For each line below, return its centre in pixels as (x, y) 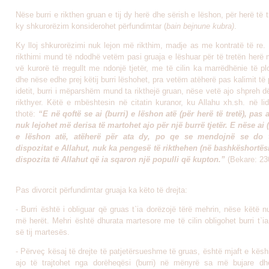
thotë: (27, 114)
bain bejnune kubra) (200, 26)
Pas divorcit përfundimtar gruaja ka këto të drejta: (101, 190)
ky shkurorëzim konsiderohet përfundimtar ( (91, 26)
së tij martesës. (43, 232)
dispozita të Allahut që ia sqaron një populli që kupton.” (120, 159)
